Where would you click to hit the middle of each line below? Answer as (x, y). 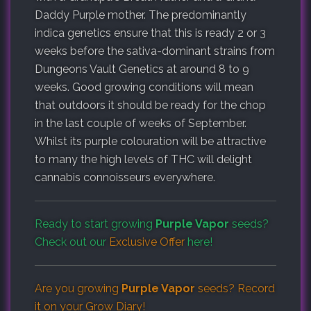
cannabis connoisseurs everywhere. (125, 177)
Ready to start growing (95, 224)
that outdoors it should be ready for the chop (150, 105)
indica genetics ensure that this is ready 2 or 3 (150, 33)
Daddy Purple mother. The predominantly (141, 15)
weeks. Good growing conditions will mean (144, 87)
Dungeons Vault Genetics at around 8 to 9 (142, 69)
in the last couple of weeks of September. (141, 123)
